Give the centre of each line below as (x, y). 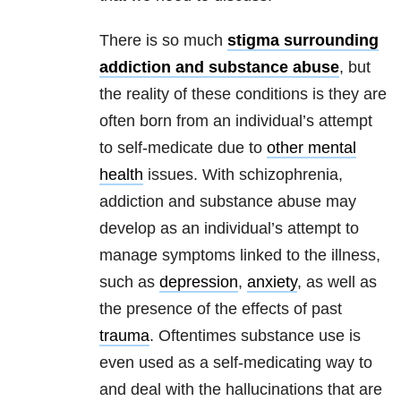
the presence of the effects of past (221, 309)
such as (129, 282)
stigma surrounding (303, 41)
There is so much (163, 41)
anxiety (272, 282)
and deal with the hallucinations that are (241, 390)
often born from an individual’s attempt (236, 121)
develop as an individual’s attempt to (229, 229)
